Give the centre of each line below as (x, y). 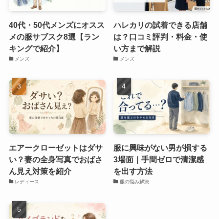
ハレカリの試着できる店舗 (161, 25)
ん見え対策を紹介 (40, 171)
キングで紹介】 (36, 48)
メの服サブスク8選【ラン (54, 36)
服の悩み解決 (134, 182)
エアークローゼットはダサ (55, 148)
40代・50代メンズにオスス (56, 25)
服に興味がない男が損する (161, 148)
